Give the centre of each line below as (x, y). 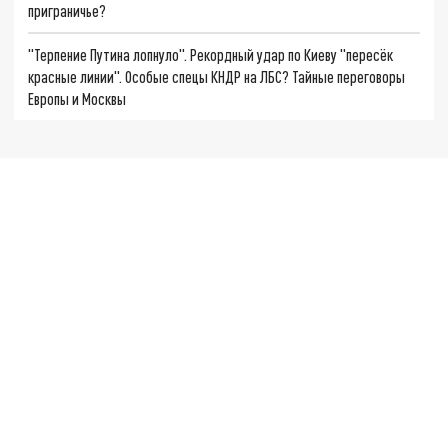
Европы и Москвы (77, 98)
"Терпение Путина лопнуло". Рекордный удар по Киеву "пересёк (211, 54)
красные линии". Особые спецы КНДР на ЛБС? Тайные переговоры (217, 76)
